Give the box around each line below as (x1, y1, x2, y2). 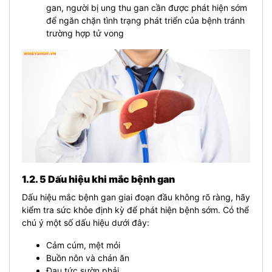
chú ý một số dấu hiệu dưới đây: (22, 217, 149, 228)
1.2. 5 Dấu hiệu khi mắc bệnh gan (22, 172, 175, 185)
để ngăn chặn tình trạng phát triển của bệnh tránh (46, 15, 245, 25)
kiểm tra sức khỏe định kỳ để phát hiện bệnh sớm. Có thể (22, 204, 249, 215)
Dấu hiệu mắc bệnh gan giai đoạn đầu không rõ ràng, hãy (22, 191, 250, 202)
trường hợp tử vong (46, 28, 124, 38)
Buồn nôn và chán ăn (46, 252, 129, 263)
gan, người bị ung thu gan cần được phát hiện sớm (46, 2, 247, 13)
